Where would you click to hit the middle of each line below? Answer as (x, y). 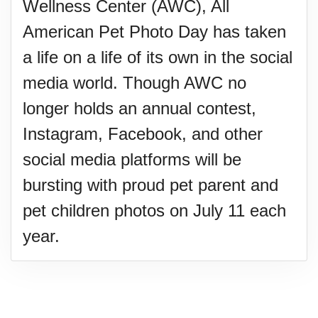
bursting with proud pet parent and (150, 185)
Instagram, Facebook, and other (143, 134)
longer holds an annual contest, (139, 108)
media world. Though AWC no (135, 83)
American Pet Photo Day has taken (154, 32)
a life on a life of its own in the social (158, 57)
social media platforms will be (132, 159)
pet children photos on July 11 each (154, 210)
